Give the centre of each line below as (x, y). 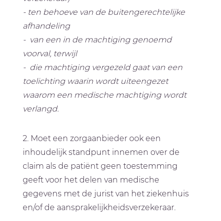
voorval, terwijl (50, 54)
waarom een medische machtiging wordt (105, 95)
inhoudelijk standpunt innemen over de (101, 152)
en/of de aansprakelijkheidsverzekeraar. (100, 208)
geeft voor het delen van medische (91, 180)
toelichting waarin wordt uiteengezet (96, 81)
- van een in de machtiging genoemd (97, 40)
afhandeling (47, 26)
